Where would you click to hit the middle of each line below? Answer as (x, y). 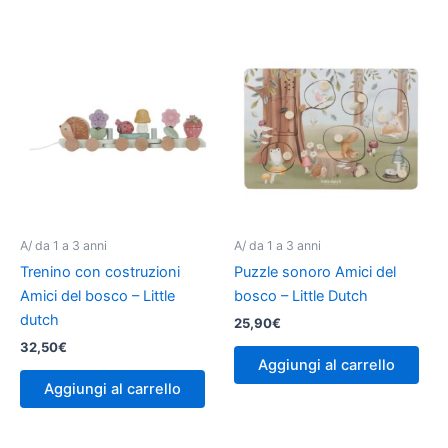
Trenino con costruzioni (100, 271)
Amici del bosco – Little (97, 295)
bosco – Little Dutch (301, 295)
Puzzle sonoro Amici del (315, 271)
